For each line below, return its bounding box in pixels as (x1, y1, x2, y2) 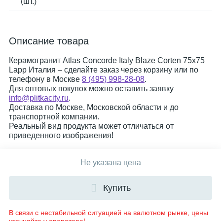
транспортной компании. (9, 112, 99, 121)
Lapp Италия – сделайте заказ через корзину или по (9, 66, 198, 74)
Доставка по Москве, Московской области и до (9, 103, 179, 111)
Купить (103, 183, 131, 193)
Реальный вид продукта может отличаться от (9, 122, 174, 130)
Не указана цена (80, 158, 141, 167)
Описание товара (9, 36, 89, 46)
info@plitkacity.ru (9, 94, 69, 102)
